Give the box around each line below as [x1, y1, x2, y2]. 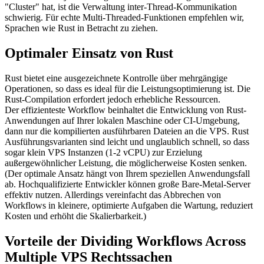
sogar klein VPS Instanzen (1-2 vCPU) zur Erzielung [5, 147, 202, 157]
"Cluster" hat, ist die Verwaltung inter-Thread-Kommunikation [5, 2, 237, 12]
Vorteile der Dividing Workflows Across [5, 233, 246, 249]
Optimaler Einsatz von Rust [5, 45, 173, 61]
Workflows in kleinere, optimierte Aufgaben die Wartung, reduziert [5, 200, 253, 210]
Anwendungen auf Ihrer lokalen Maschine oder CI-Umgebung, [5, 115, 240, 126]
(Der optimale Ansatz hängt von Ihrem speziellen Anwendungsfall [5, 168, 250, 179]
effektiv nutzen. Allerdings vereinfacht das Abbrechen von [5, 189, 221, 200]
